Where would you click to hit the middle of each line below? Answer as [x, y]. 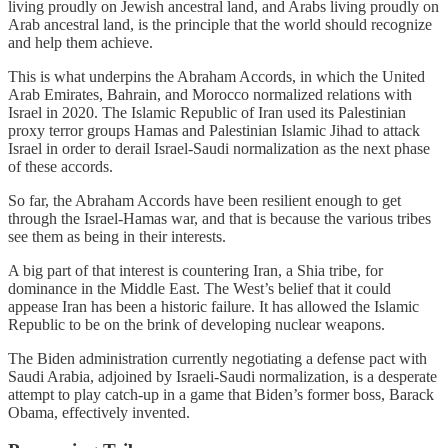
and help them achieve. [80, 42]
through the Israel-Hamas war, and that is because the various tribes [219, 218]
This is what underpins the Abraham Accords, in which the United [216, 76]
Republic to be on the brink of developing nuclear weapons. [196, 324]
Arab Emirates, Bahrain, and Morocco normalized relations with [210, 94]
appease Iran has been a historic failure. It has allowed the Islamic [213, 306]
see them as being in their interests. [117, 236]
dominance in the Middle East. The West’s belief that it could [199, 288]
